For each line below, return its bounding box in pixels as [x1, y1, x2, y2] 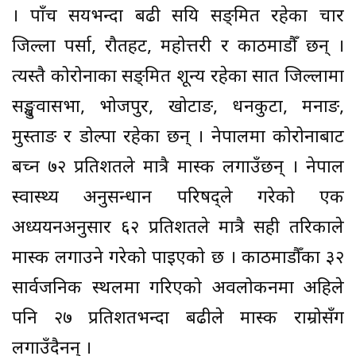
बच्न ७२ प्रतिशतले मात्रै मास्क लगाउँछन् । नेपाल [12, 157, 344, 180]
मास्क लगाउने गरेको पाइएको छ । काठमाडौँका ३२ [12, 247, 344, 271]
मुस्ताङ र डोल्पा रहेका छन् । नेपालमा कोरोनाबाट [12, 126, 344, 150]
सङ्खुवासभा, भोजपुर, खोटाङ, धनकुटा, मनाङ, [12, 96, 344, 120]
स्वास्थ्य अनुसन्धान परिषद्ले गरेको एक [12, 187, 344, 211]
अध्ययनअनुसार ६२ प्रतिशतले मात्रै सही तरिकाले [12, 217, 344, 241]
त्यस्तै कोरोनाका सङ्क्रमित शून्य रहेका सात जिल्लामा [12, 66, 344, 90]
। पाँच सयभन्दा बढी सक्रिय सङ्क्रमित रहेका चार [12, 6, 344, 29]
